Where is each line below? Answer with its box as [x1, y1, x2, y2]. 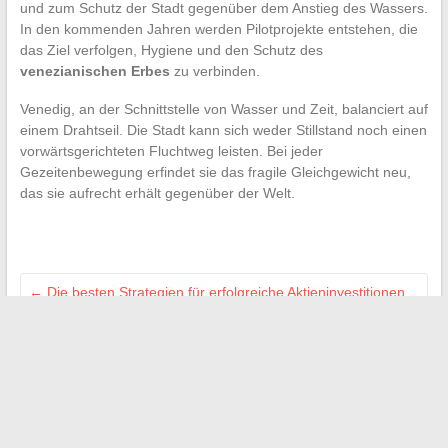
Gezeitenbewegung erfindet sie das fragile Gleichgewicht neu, [19, 164, 411, 181]
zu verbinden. [169, 63, 260, 80]
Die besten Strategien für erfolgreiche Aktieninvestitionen [42, 284, 405, 301]
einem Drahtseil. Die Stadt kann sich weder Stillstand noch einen [19, 122, 427, 139]
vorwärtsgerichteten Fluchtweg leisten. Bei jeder [19, 143, 323, 160]
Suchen [220, 422, 263, 437]
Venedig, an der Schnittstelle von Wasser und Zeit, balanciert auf [19, 101, 428, 118]
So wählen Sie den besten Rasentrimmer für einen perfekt [28, 344, 396, 361]
